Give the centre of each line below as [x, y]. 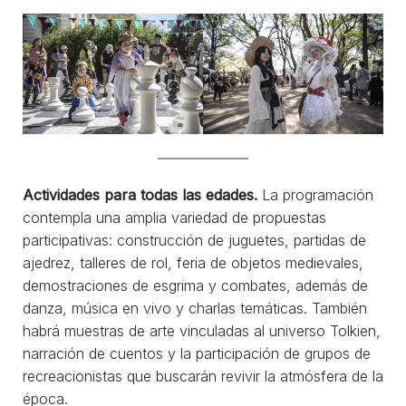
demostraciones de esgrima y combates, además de [195, 285]
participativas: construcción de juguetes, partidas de [194, 240]
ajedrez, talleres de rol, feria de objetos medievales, [193, 262]
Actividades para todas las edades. [142, 194]
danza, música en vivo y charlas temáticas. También [195, 308]
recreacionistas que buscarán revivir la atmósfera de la [203, 376]
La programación [318, 194]
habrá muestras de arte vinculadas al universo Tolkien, [202, 330]
